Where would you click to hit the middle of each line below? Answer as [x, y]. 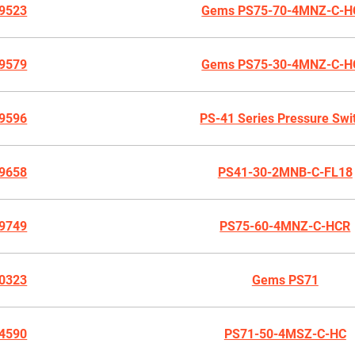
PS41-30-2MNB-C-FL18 [285, 172]
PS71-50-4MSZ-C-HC [285, 334]
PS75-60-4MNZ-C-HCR [285, 226]
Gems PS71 [285, 280]
